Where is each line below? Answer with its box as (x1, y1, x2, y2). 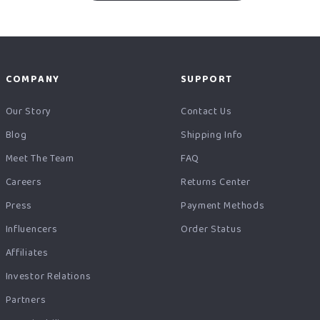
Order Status (180, 221, 242, 237)
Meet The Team (5, 151, 74, 166)
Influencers (5, 221, 58, 237)
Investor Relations (5, 269, 91, 284)
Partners (5, 292, 46, 308)
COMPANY (5, 71, 60, 87)
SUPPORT (180, 71, 233, 87)
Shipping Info (180, 127, 243, 143)
